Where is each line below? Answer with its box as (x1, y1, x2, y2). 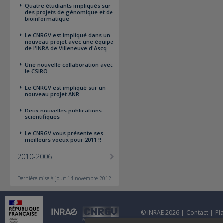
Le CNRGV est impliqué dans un (25, 31, 110, 39)
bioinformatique (25, 15, 69, 22)
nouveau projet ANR (25, 90, 79, 98)
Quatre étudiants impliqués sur (25, 2, 111, 9)
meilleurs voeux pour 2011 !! (25, 136, 101, 143)
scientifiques (25, 113, 60, 120)
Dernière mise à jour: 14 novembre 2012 (17, 175, 111, 182)
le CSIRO (25, 67, 48, 75)
